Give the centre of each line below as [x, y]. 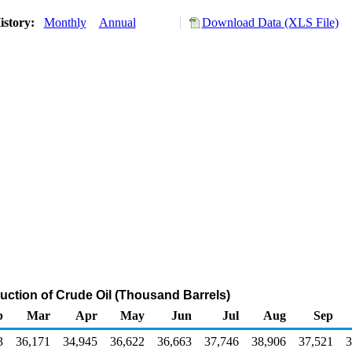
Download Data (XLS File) [270, 22]
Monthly [65, 22]
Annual [117, 22]
